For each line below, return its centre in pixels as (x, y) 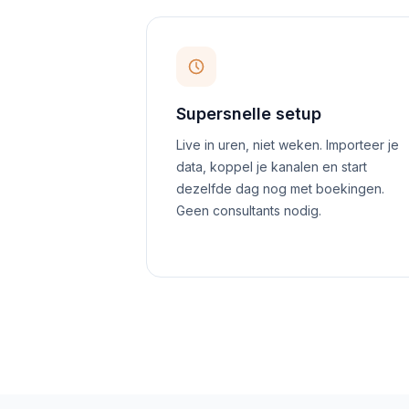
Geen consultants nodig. (249, 210)
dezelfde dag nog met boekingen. (280, 189)
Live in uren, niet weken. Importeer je (288, 145)
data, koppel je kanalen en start (272, 167)
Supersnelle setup (249, 114)
